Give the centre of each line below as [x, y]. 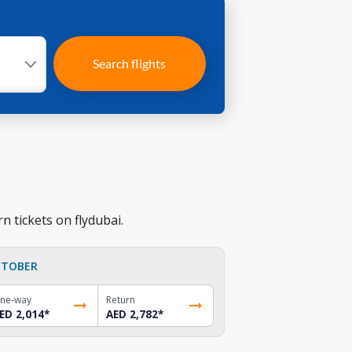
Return [121, 299]
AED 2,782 [132, 314]
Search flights [130, 63]
